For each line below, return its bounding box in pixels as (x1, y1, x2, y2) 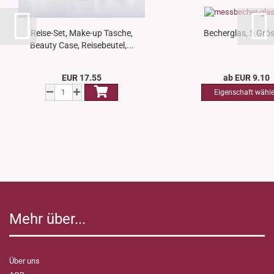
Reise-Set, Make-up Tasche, (31, 28, 133, 39)
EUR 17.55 (62, 73, 102, 83)
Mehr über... (9, 210, 86, 228)
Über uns (9, 256, 40, 266)
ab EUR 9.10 (223, 73, 270, 83)
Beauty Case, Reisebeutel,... (29, 40, 134, 51)
